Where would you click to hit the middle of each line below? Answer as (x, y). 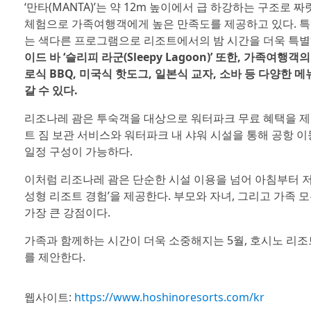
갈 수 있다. (51, 90)
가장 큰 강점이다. (67, 212)
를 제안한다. (54, 257)
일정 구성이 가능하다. (78, 151)
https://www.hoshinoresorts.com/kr (169, 297)
